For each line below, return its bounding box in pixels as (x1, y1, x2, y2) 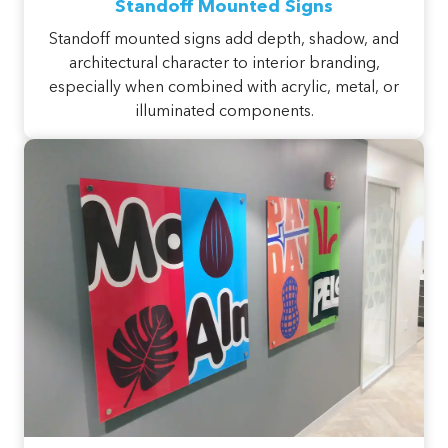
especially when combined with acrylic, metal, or (49, 79, 399, 96)
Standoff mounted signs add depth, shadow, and (49, 31, 399, 48)
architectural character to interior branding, (68, 55, 380, 72)
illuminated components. (134, 103, 314, 120)
